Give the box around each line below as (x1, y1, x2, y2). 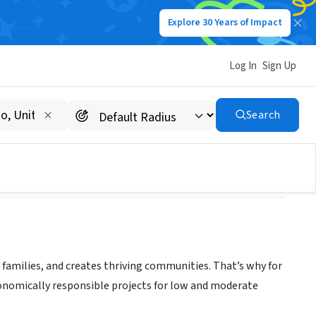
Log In (229, 58, 257, 73)
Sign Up (262, 58, 296, 73)
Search (245, 107, 281, 123)
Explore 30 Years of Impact (168, 16, 282, 30)
